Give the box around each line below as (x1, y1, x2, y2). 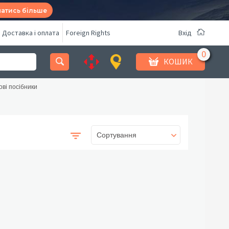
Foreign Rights (66, 28, 110, 37)
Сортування (97, 131, 136, 139)
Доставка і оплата (2, 28, 59, 37)
